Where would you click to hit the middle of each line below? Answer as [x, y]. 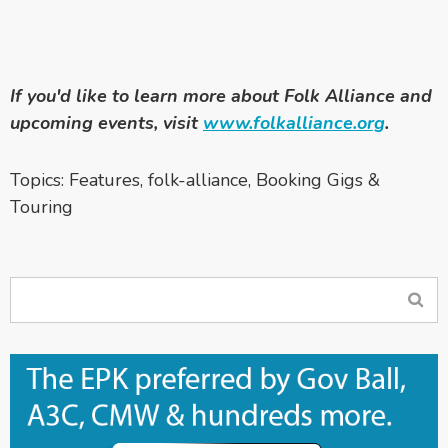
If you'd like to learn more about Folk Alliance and [221, 95]
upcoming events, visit [106, 122]
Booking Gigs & [318, 179]
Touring [41, 206]
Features [104, 179]
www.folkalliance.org [294, 122]
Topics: [39, 179]
